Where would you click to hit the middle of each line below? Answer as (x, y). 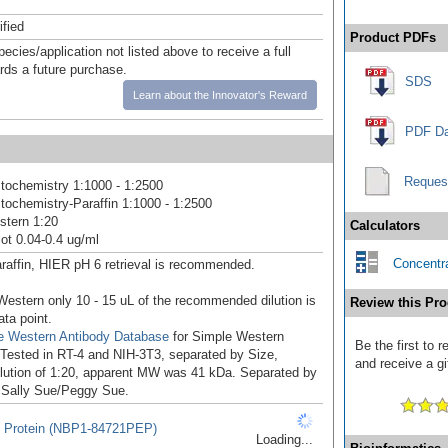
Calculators (385, 226)
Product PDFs (393, 38)
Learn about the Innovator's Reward (220, 95)
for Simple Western (226, 337)
